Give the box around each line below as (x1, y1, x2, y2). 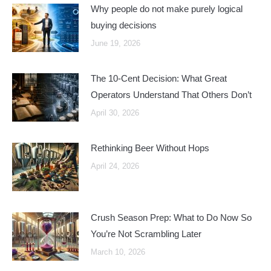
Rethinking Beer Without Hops (91, 143, 209, 153)
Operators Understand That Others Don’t (91, 90, 252, 100)
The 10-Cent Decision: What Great (91, 73, 227, 83)
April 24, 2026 (91, 162, 139, 171)
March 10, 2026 (91, 247, 145, 256)
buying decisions (91, 20, 159, 30)
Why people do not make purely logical (91, 4, 243, 14)
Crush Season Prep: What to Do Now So (91, 212, 252, 223)
